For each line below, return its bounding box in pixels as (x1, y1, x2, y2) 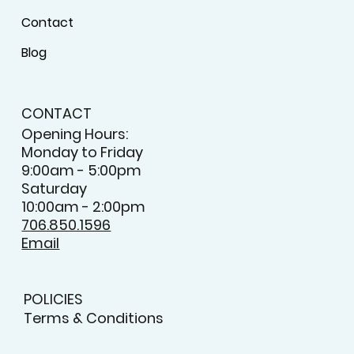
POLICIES (23, 289, 83, 310)
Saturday (21, 179, 88, 199)
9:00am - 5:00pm (21, 160, 142, 181)
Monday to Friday (21, 142, 144, 163)
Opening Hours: (21, 124, 129, 145)
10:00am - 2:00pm (21, 197, 146, 217)
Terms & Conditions (23, 307, 164, 328)
